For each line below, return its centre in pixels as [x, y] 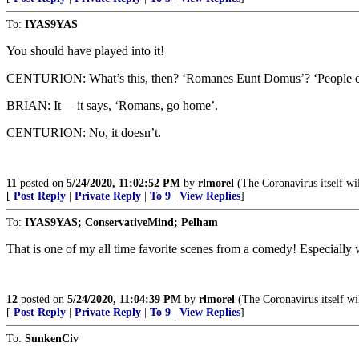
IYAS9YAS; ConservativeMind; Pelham [121, 223]
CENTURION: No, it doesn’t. [84, 133]
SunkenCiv [52, 339]
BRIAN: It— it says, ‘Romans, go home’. [112, 106]
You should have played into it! [85, 51]
